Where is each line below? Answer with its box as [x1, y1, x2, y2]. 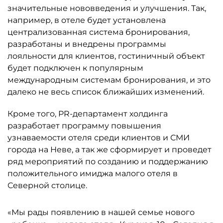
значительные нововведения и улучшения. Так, [7, 3, 206, 13]
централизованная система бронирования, [7, 27, 190, 37]
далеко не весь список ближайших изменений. [7, 87, 206, 97]
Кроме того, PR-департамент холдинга [7, 109, 168, 118]
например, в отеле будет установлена [7, 15, 166, 25]
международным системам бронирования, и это [7, 75, 211, 85]
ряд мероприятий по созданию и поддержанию [7, 157, 208, 166]
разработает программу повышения [7, 121, 161, 130]
